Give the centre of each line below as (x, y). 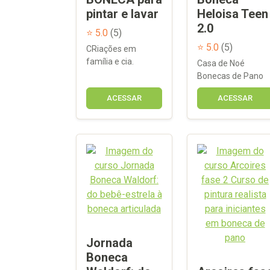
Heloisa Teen (233, 14)
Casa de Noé (221, 63)
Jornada (109, 243)
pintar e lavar (122, 14)
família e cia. (110, 61)
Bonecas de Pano (230, 76)
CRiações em (111, 49)
